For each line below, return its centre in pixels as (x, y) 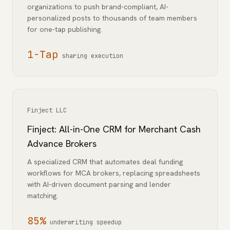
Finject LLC (47, 110)
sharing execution (93, 56)
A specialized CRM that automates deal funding (105, 162)
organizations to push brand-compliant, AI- (98, 7)
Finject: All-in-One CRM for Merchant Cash (114, 129)
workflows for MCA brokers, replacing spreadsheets (114, 173)
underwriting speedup (86, 222)
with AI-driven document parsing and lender (99, 184)
